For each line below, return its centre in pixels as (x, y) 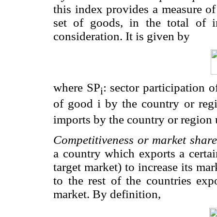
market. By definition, (107, 194)
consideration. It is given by (122, 36)
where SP (77, 88)
